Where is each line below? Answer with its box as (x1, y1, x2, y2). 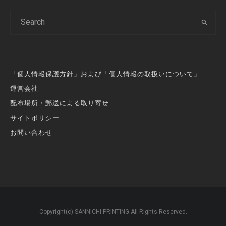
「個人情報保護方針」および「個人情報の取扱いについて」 (10, 70, 201, 78)
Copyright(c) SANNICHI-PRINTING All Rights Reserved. (39, 208, 187, 215)
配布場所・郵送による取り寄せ (10, 99, 109, 107)
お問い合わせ (10, 128, 52, 136)
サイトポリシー (10, 114, 60, 122)
